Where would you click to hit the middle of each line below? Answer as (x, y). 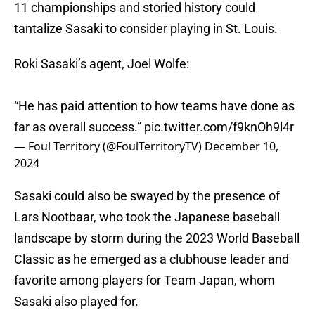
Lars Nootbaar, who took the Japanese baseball (147, 217)
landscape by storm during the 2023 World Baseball (157, 238)
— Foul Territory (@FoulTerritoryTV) (109, 147)
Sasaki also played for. (76, 302)
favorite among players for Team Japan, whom (144, 281)
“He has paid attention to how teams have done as (154, 106)
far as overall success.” (79, 127)
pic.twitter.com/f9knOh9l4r (219, 127)
